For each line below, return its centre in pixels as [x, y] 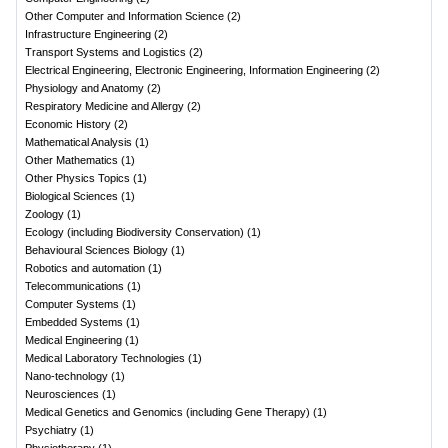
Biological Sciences [71, 196]
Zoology [44, 214]
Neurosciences [62, 394]
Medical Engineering [73, 340]
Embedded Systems [74, 322]
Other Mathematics [71, 160]
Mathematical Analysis [78, 142]
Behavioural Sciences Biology [96, 250]
